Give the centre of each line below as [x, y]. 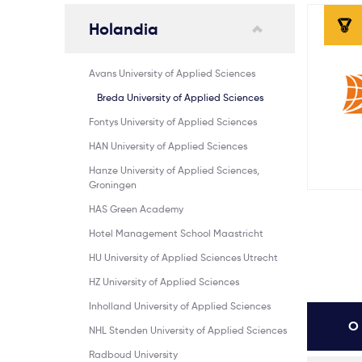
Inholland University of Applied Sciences [180, 306]
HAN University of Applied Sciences [168, 146]
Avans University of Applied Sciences [172, 73]
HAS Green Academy [136, 209]
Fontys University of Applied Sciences [173, 122]
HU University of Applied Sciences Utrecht [183, 257]
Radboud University [133, 354]
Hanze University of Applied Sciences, [174, 170]
